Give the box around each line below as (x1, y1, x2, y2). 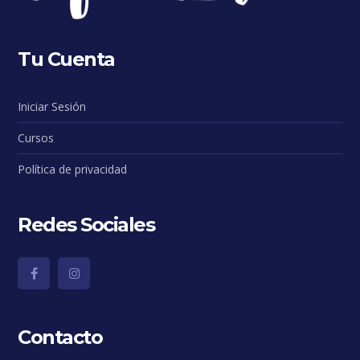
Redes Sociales (18, 212, 155, 236)
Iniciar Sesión (18, 98, 87, 114)
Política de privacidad (18, 161, 128, 177)
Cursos (18, 129, 55, 145)
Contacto (18, 325, 103, 349)
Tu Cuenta (18, 47, 115, 71)
